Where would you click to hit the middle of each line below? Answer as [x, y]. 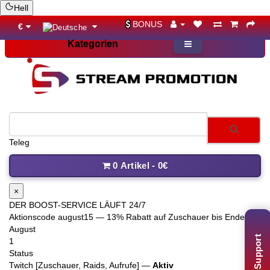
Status [21, 253]
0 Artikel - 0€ [140, 166]
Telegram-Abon [38, 143]
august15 [76, 217]
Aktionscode [33, 217]
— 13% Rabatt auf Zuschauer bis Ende [169, 217]
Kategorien [93, 44]
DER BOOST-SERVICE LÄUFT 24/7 [77, 205]
